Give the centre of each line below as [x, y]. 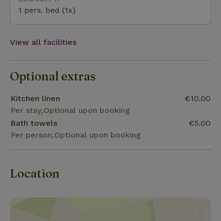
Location [35, 173]
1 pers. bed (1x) [47, 10]
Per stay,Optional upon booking [70, 110]
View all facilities [43, 42]
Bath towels [34, 123]
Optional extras [53, 76]
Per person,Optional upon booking [76, 135]
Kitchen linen [35, 98]
